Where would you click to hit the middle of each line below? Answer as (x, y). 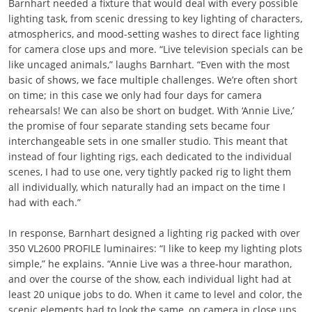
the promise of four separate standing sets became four (139, 126)
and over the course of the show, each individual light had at (149, 279)
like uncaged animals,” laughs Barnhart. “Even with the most (149, 64)
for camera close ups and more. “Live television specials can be (155, 49)
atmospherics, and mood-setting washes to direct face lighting (154, 34)
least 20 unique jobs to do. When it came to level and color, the (155, 294)
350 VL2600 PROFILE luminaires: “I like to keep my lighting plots (155, 248)
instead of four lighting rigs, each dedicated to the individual (150, 156)
